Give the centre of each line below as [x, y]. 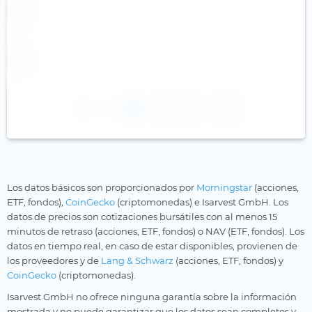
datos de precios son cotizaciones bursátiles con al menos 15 [142, 216]
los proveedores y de [54, 260]
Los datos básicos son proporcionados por [102, 187]
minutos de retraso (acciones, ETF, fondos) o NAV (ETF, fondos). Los [156, 231]
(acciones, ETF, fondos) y [228, 260]
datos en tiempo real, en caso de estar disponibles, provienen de [152, 245]
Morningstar [224, 187]
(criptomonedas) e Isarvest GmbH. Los [202, 202]
